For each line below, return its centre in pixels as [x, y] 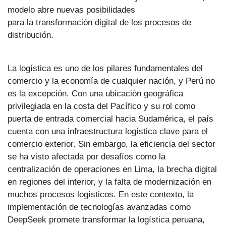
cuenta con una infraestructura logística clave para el [108, 131]
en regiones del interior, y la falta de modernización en [109, 181]
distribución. [31, 35]
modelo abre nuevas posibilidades [71, 9]
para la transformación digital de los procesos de [99, 22]
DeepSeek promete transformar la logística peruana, [106, 219]
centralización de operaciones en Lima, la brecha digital [112, 169]
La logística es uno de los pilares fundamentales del [105, 68]
